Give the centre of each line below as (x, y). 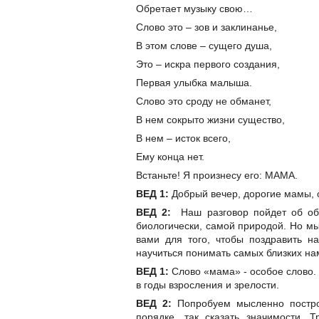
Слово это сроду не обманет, (204, 101)
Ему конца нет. (170, 157)
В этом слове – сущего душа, (204, 46)
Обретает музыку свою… (194, 9)
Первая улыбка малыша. (194, 83)
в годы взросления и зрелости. (208, 285)
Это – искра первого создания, (208, 64)
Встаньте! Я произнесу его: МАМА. (217, 176)
